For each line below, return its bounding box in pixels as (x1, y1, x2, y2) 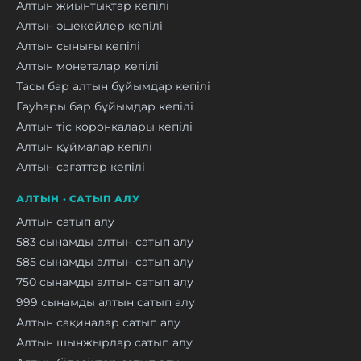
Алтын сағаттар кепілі (16, 160, 145, 173)
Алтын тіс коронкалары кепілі (16, 119, 193, 133)
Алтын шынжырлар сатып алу (16, 335, 193, 349)
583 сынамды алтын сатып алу (16, 234, 193, 248)
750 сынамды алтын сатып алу (16, 275, 193, 288)
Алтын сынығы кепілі (16, 39, 140, 52)
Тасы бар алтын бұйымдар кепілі (16, 79, 210, 93)
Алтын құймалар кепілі (16, 139, 152, 153)
